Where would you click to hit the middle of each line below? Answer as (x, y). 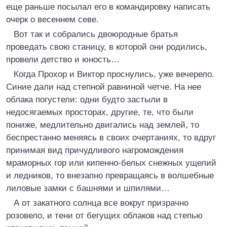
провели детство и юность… (63, 60)
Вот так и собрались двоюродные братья (96, 34)
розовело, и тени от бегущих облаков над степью (104, 216)
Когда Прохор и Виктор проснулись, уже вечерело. (114, 74)
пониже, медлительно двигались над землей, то (103, 125)
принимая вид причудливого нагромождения (95, 150)
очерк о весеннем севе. (52, 20)
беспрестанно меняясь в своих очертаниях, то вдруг (111, 138)
